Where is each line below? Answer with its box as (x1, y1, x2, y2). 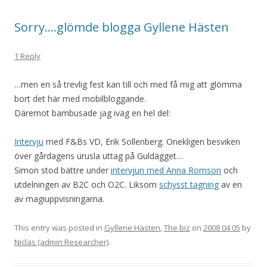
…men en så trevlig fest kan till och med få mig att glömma (14, 79, 242, 90)
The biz (164, 222, 190, 233)
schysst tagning (159, 179, 219, 190)
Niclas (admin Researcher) (14, 237, 108, 247)
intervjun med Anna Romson (111, 164, 221, 176)
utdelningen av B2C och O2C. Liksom (14, 179, 159, 190)
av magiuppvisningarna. (14, 193, 104, 204)
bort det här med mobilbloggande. (14, 93, 146, 104)
